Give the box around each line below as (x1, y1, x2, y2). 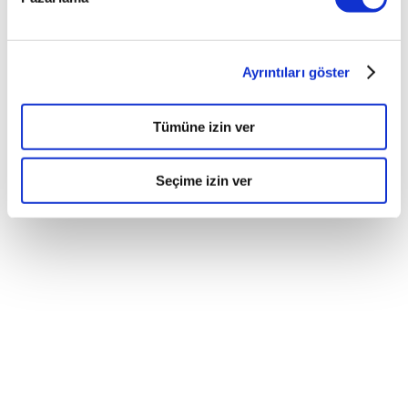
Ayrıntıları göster (241, 64, 351, 80)
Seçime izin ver (156, 172, 252, 189)
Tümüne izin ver (153, 118, 255, 135)
